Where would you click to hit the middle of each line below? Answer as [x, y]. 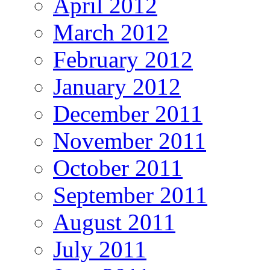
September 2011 [130, 195]
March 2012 [111, 33]
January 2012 [117, 87]
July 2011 [100, 250]
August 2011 [114, 222]
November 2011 [130, 141]
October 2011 [118, 168]
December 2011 [128, 114]
